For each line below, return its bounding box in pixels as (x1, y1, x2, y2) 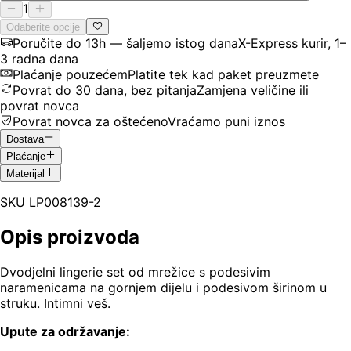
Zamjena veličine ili (197, 82, 309, 99)
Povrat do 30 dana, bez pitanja (13, 82, 197, 99)
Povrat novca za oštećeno (13, 114, 168, 130)
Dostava (6, 132, 44, 145)
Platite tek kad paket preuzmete (128, 67, 319, 83)
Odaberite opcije (6, 21, 80, 34)
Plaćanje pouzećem (13, 67, 128, 83)
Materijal (6, 168, 45, 180)
